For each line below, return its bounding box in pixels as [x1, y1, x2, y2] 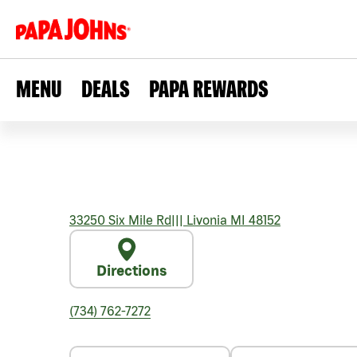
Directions [96, 262, 167, 279]
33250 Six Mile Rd [69, 213, 171, 227]
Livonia [183, 213, 227, 227]
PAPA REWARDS [149, 75, 269, 102]
